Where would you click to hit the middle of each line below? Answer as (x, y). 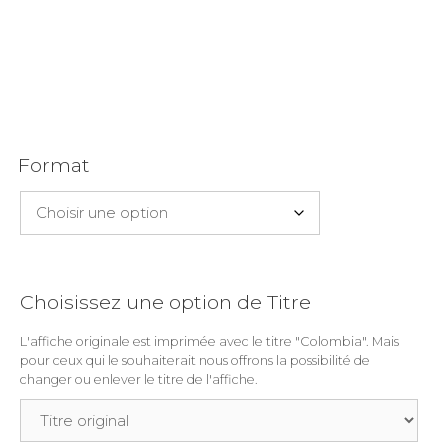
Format (54, 165)
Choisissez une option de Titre (165, 302)
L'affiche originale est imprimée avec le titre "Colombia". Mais (209, 342)
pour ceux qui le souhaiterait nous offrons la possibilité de (195, 361)
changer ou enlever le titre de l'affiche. (139, 380)
